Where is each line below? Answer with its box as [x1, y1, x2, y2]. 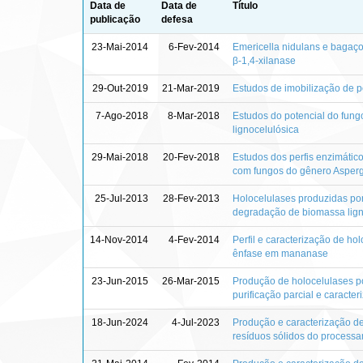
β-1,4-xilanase [233, 54, 296, 66]
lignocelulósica [233, 123, 299, 135]
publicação [90, 13, 140, 25]
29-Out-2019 [92, 82, 148, 94]
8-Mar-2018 [168, 109, 220, 122]
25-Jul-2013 [95, 192, 148, 204]
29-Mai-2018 [92, 151, 148, 163]
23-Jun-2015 [92, 275, 148, 287]
